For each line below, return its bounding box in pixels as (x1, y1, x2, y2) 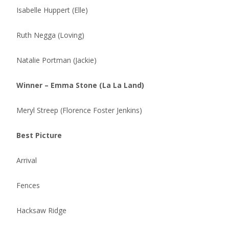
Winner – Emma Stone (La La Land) (16, 80, 144, 90)
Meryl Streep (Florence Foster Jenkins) (16, 105, 142, 115)
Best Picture (16, 130, 62, 140)
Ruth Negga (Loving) (16, 30, 84, 40)
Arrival (16, 155, 37, 165)
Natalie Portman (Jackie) (16, 55, 97, 65)
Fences (16, 180, 40, 190)
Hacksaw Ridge (16, 205, 66, 215)
